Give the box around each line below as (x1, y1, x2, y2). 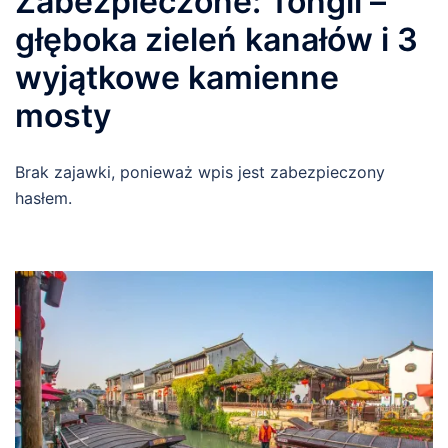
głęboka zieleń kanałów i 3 (15, 20, 418, 60)
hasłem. (15, 188, 72, 209)
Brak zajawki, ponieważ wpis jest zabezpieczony (15, 162, 385, 183)
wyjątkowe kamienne (15, 58, 339, 98)
